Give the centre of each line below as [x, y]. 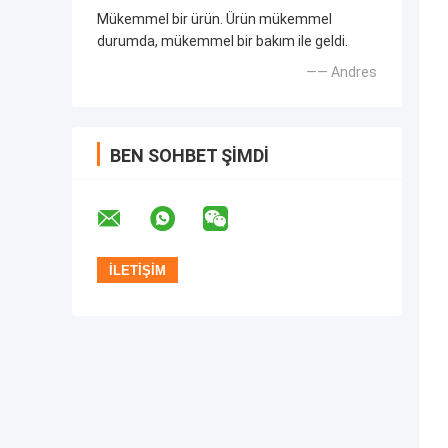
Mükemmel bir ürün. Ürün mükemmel [214, 19]
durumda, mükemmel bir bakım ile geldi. [222, 41]
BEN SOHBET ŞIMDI [189, 156]
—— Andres [341, 72]
